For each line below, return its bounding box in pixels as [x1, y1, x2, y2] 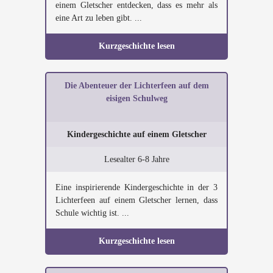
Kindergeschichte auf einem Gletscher [66, 130, 207, 139]
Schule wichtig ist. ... [55, 208, 129, 218]
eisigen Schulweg [105, 94, 168, 103]
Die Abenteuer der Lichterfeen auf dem [64, 81, 209, 90]
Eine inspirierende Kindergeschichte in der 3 [55, 183, 218, 192]
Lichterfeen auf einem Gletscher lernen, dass [55, 196, 218, 205]
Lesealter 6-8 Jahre [104, 155, 169, 164]
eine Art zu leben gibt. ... [55, 13, 142, 23]
